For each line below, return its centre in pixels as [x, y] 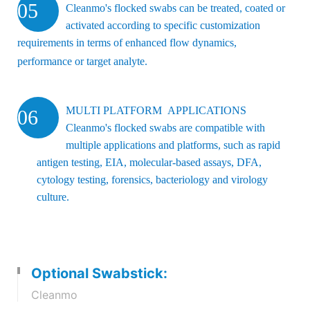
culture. [54, 197]
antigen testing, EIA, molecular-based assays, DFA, [149, 162]
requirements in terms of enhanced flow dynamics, [127, 42]
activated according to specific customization [163, 25]
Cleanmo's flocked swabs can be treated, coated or [175, 8]
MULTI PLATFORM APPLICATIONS [156, 110]
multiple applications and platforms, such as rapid [173, 145]
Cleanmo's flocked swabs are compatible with [165, 127]
